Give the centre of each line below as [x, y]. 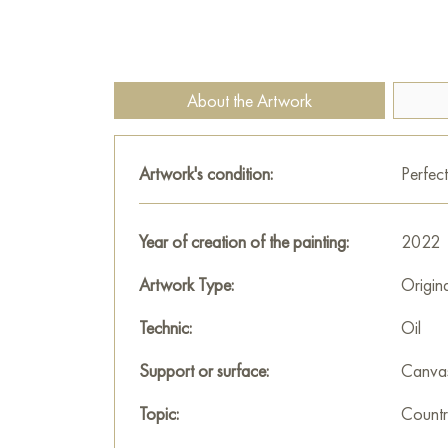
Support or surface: [204, 370]
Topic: [159, 413]
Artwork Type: [186, 284]
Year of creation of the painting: [244, 241]
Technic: [165, 327]
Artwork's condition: [206, 173]
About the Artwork [249, 100]
